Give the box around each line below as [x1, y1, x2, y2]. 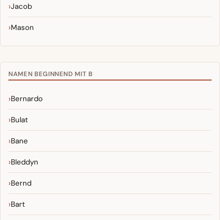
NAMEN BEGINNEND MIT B [8, 70, 93, 79]
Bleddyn [11, 157, 38, 167]
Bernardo [11, 94, 43, 104]
